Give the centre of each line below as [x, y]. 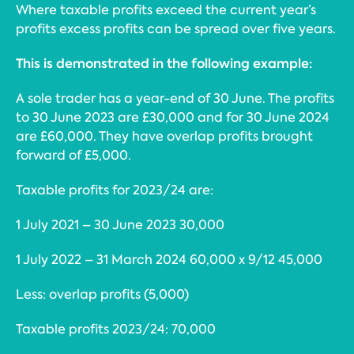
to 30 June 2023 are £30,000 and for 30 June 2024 [173, 117]
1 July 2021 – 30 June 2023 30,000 [120, 225]
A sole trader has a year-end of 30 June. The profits [175, 98]
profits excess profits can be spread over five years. [176, 29]
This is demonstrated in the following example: [164, 64]
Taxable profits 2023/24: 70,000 [116, 329]
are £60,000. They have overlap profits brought [164, 136]
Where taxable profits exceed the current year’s [166, 10]
